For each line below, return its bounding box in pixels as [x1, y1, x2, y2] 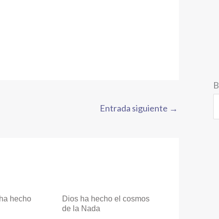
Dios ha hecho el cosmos [62, 195, 150, 203]
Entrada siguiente [100, 103, 169, 114]
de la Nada [62, 204, 100, 213]
